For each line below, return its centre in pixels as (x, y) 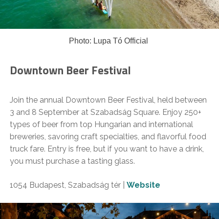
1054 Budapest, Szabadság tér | (68, 185)
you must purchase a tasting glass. (72, 161)
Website (143, 185)
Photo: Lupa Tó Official (109, 41)
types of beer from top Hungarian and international (101, 125)
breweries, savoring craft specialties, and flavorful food (108, 137)
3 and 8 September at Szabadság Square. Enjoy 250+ (106, 112)
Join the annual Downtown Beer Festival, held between (108, 100)
